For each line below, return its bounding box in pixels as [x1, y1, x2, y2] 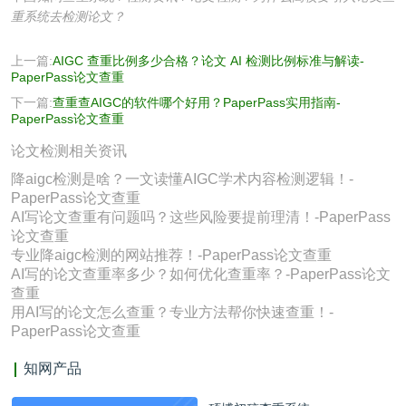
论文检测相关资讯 [11, 143, 127, 159]
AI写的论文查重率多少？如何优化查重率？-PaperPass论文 [11, 266, 391, 283]
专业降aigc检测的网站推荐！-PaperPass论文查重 [11, 247, 332, 264]
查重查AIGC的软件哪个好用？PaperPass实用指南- [53, 95, 341, 111]
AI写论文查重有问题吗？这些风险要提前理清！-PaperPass [11, 209, 391, 226]
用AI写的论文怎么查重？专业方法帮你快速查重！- [11, 304, 333, 321]
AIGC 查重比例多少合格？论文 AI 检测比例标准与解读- [53, 53, 364, 69]
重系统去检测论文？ [11, 9, 125, 24]
